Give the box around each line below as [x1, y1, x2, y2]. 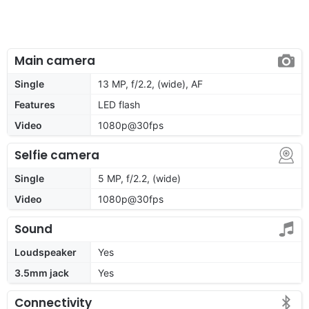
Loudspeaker [14, 246, 77, 258]
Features [14, 98, 55, 110]
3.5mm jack [14, 266, 69, 279]
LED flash [98, 98, 140, 110]
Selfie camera [14, 146, 99, 163]
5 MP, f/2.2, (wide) [98, 172, 181, 184]
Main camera [14, 52, 95, 69]
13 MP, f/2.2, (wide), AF [98, 77, 203, 90]
